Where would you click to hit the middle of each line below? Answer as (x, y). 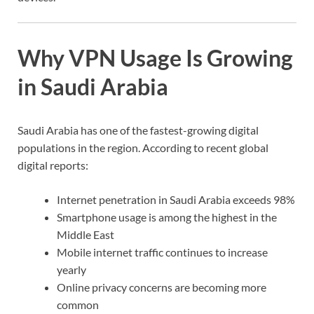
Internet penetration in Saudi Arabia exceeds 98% (176, 199)
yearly (71, 269)
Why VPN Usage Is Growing (155, 58)
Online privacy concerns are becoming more (162, 287)
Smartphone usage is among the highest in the (167, 217)
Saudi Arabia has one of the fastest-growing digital (138, 130)
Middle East (86, 234)
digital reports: (53, 165)
